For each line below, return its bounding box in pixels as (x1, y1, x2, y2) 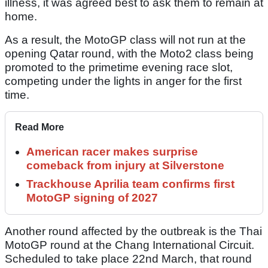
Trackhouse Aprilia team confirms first (26, 178, 234, 191)
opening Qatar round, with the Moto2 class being (5, 47, 254, 60)
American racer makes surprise (26, 145, 198, 159)
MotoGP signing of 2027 (26, 191, 158, 205)
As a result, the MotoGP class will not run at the (5, 33, 246, 47)
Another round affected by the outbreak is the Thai (5, 225, 262, 238)
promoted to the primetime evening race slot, (5, 61, 233, 74)
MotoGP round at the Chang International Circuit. (5, 239, 254, 252)
